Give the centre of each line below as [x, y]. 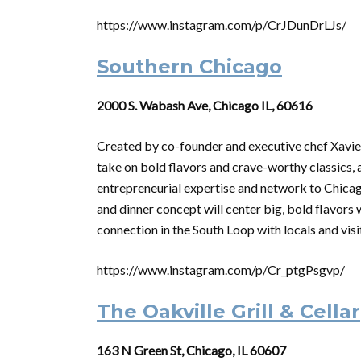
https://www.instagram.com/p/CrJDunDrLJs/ [222, 25]
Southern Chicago [189, 66]
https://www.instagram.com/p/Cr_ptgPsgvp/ [221, 270]
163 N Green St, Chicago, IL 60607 [191, 350]
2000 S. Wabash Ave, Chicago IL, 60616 [205, 105]
